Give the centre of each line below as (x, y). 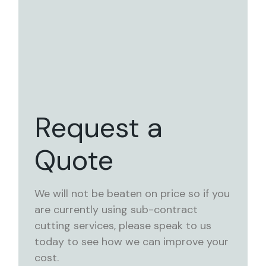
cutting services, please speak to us (123, 226)
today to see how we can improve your (132, 242)
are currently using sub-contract (116, 210)
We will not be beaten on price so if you (132, 194)
